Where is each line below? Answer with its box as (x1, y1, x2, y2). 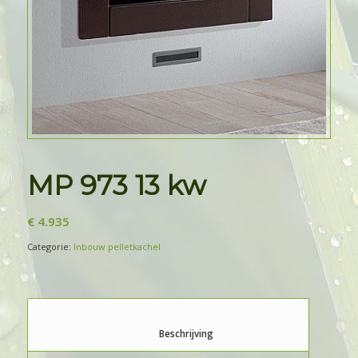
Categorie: (26, 241, 74, 253)
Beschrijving (213, 328, 293, 340)
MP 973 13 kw (26, 169, 206, 203)
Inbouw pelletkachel (73, 241, 161, 253)
